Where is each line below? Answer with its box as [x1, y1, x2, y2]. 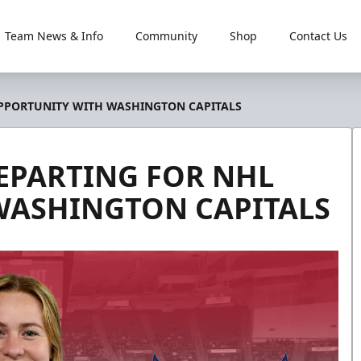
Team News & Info [4, 28, 103, 44]
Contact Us [288, 28, 347, 44]
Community [135, 28, 197, 44]
